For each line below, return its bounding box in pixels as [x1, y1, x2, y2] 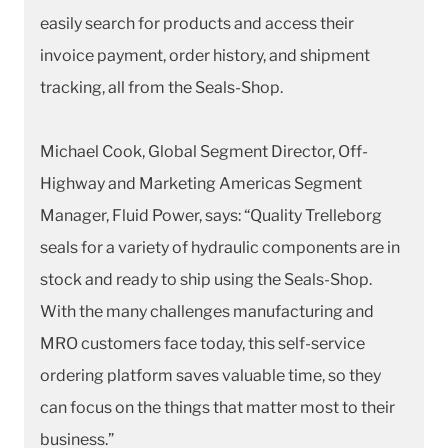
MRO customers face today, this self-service [40, 333, 365, 353]
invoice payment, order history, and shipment [40, 45, 370, 65]
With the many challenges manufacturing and [40, 301, 374, 321]
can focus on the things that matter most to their [40, 397, 395, 417]
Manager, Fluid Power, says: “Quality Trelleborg [40, 205, 382, 225]
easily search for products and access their [40, 13, 354, 33]
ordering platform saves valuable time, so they [40, 365, 381, 385]
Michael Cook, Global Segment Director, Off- [40, 141, 368, 161]
